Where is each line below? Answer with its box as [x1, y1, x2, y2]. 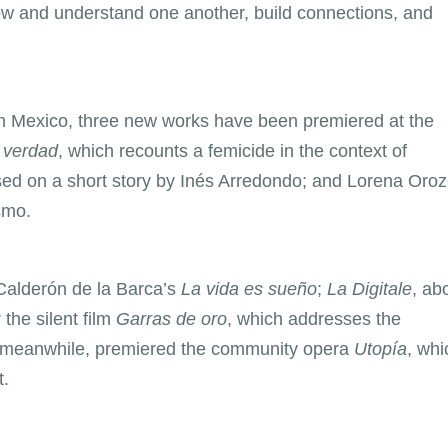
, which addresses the [227, 308, 401, 329]
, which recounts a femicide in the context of [58, 140, 407, 161]
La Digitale [327, 278, 412, 299]
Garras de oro [116, 308, 227, 329]
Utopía [354, 338, 407, 359]
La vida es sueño [181, 278, 317, 299]
